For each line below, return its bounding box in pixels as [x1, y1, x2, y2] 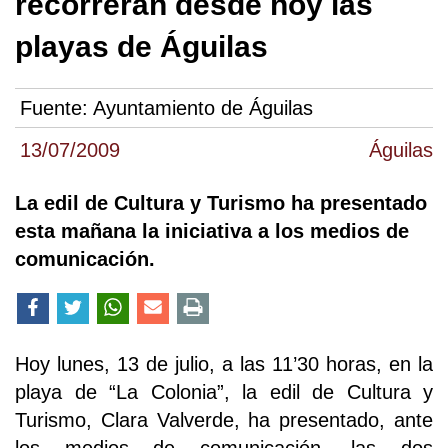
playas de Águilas [15, 30, 268, 63]
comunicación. [15, 248, 155, 271]
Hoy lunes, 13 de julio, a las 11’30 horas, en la [15, 353, 433, 376]
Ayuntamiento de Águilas [93, 97, 313, 120]
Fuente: [20, 97, 93, 120]
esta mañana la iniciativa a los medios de [15, 220, 409, 243]
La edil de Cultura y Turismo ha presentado [15, 192, 427, 215]
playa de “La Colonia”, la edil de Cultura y [15, 381, 433, 404]
